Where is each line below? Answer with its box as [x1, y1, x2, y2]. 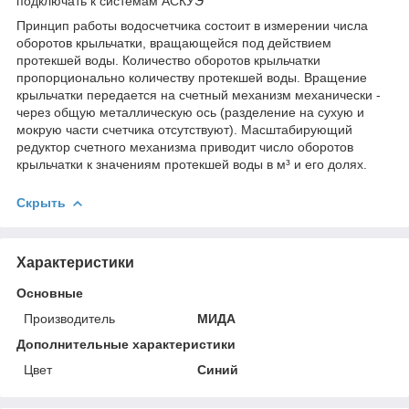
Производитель [24, 310, 115, 326]
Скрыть [16, 194, 66, 210]
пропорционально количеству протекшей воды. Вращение [16, 69, 367, 85]
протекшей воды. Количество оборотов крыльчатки [16, 52, 320, 68]
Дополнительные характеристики [16, 336, 236, 351]
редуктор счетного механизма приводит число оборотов [16, 139, 353, 154]
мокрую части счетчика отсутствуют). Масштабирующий [16, 121, 352, 137]
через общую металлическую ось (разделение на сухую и [16, 104, 364, 120]
